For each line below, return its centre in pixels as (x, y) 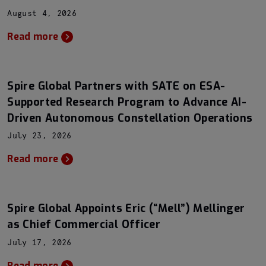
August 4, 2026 (42, 14)
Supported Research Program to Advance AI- (127, 102)
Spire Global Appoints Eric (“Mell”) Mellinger (126, 208)
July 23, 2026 (39, 136)
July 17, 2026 (39, 243)
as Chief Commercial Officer (84, 224)
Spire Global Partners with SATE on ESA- (116, 86)
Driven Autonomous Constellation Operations (130, 118)
